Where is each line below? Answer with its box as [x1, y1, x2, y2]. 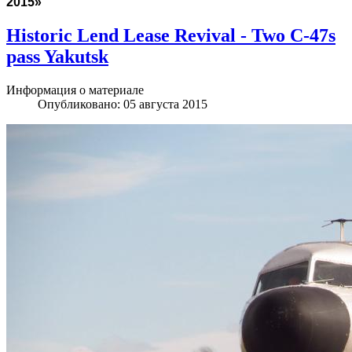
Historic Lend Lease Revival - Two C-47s [6, 25, 335, 46]
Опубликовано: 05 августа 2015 [38, 97, 207, 111]
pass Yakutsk [6, 46, 108, 68]
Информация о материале [6, 82, 144, 97]
